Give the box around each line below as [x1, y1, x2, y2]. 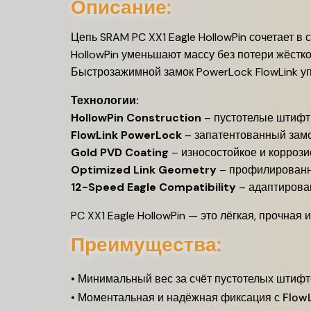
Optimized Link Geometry [71, 162, 217, 177]
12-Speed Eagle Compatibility [71, 180, 236, 194]
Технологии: [71, 93, 139, 108]
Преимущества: [71, 232, 221, 258]
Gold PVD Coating [71, 145, 169, 160]
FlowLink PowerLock [71, 128, 182, 142]
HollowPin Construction [71, 110, 201, 125]
